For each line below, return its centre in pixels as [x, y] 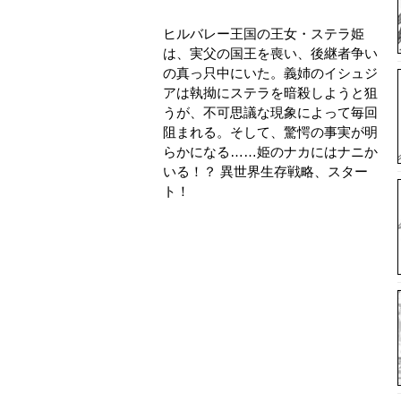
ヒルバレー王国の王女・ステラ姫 [264, 34]
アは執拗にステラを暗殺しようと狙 [270, 93]
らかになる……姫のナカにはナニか [270, 152]
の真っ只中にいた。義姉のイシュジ [270, 73]
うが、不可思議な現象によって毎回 [270, 113]
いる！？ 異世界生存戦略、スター [265, 172]
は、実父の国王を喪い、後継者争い [270, 54]
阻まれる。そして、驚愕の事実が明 [270, 132]
